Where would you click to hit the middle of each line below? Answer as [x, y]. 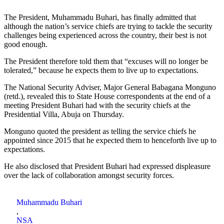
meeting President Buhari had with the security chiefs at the [97, 105]
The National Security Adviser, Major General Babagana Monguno [110, 87]
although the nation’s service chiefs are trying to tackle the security [108, 26]
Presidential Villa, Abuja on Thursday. [64, 114]
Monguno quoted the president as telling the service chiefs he [100, 131]
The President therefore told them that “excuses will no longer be [106, 61]
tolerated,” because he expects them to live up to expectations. [101, 70]
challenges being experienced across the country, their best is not [105, 35]
